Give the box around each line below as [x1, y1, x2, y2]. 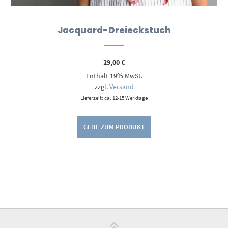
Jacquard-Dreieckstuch [57, 24, 171, 37]
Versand [109, 82, 134, 92]
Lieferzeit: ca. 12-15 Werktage [80, 94, 148, 102]
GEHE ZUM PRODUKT [83, 123, 145, 131]
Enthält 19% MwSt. [85, 71, 142, 81]
